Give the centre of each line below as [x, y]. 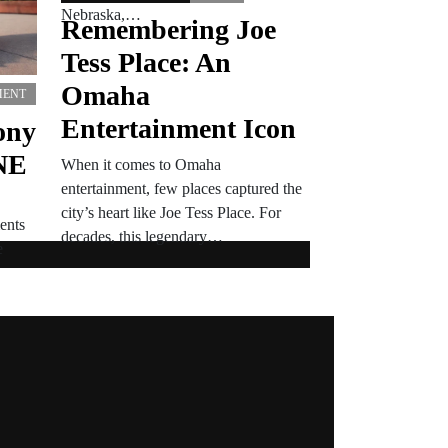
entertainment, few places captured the [181, 188]
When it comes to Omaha [141, 164]
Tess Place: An [146, 62]
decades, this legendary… [142, 236]
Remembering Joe [168, 29]
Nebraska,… [101, 15]
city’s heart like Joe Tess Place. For [171, 212]
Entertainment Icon [178, 128]
